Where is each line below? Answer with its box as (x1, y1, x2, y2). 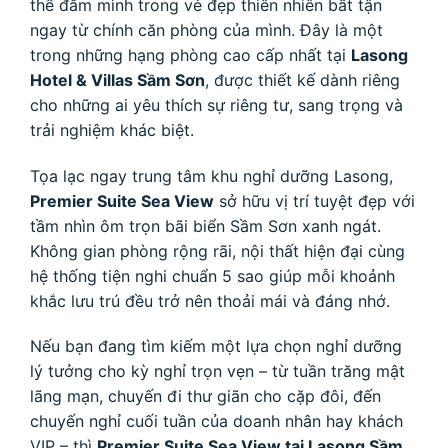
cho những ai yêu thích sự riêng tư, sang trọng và (30, 94, 403, 115)
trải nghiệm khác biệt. (30, 119, 194, 140)
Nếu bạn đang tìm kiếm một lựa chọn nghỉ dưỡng (30, 336, 402, 357)
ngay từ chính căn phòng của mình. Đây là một (30, 19, 383, 40)
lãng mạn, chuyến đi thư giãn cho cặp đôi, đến (30, 386, 381, 407)
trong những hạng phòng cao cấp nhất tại (30, 44, 351, 65)
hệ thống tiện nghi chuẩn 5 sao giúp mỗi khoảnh (30, 265, 395, 286)
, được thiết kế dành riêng (205, 69, 400, 90)
